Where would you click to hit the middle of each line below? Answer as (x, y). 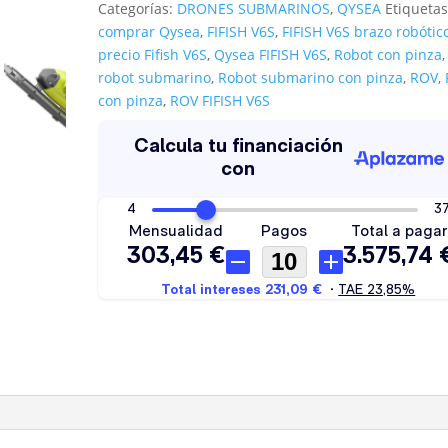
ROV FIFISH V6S (220, 100)
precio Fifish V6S (153, 54)
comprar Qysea (149, 31)
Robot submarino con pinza (311, 77)
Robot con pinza (388, 54)
